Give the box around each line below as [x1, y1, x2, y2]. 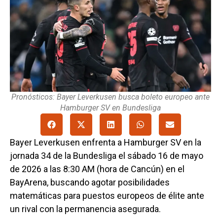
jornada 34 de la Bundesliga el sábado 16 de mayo [10, 150, 203, 161]
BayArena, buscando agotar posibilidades [10, 177, 170, 188]
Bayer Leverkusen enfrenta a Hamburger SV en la [10, 137, 201, 148]
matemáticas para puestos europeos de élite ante [10, 190, 204, 201]
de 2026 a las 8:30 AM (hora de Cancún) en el [10, 164, 184, 175]
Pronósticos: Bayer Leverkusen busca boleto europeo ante [11, 92, 210, 102]
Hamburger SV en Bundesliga [60, 103, 161, 113]
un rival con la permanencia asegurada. [10, 204, 161, 215]
